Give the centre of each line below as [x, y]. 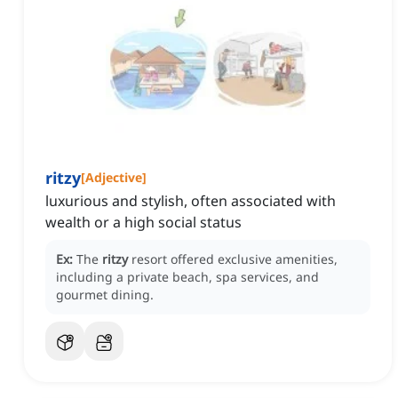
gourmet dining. [105, 295]
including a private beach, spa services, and [187, 277]
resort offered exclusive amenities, [235, 259]
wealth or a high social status [143, 223]
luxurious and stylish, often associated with [191, 201]
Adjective [114, 178]
